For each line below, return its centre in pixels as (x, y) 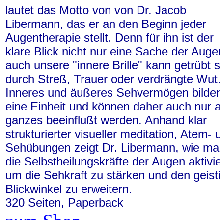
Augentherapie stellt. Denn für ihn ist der (110, 38)
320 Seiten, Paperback (64, 203)
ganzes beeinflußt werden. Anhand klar (106, 120)
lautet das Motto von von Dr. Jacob (96, 10)
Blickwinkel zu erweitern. (69, 189)
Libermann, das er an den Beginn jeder (106, 24)
